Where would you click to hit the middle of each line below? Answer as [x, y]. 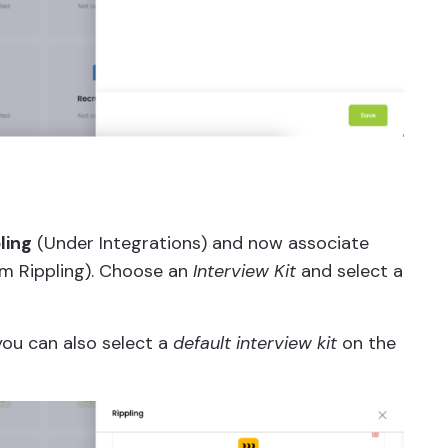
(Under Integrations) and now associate [200, 243]
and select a [349, 271]
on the [366, 343]
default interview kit [255, 343]
